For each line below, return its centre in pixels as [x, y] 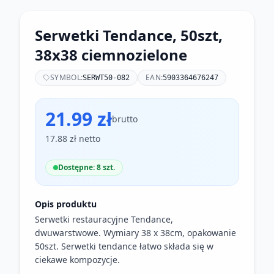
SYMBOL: [67, 77]
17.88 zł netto [73, 139]
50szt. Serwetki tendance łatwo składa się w [124, 246]
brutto [125, 119]
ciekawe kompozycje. [77, 260]
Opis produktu [66, 204]
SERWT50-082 [106, 78]
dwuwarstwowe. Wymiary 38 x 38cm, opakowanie [135, 233]
